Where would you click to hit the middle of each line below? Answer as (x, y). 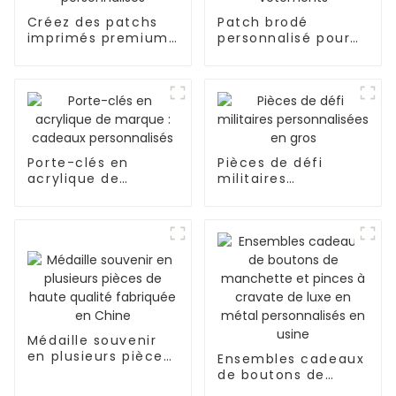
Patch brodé (263, 23)
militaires (252, 179)
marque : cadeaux (95, 195)
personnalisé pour (284, 38)
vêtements (258, 54)
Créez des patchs (92, 23)
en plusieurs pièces (99, 357)
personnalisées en (285, 195)
